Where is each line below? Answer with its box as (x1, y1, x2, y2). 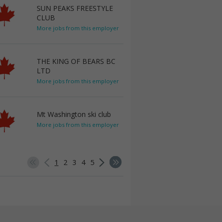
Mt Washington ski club (37, 110, 111, 119)
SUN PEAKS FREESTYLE (37, 3, 113, 13)
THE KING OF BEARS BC (37, 56, 115, 66)
